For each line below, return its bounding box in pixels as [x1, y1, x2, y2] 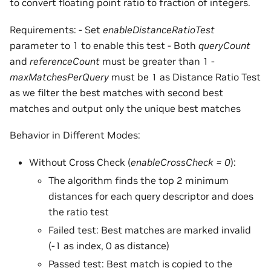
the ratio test [48, 205, 109, 218]
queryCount [198, 39, 250, 51]
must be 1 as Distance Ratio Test [109, 70, 261, 83]
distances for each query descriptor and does [48, 189, 253, 202]
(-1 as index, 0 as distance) [48, 239, 169, 252]
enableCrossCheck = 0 [131, 155, 230, 168]
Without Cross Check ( [29, 155, 131, 168]
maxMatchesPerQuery [10, 70, 109, 83]
